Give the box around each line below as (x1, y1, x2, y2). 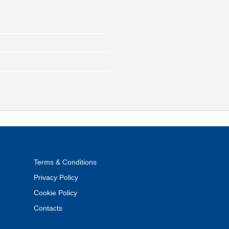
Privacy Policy (34, 173, 78, 182)
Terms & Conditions (34, 158, 97, 167)
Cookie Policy (34, 189, 77, 197)
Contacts (34, 204, 62, 213)
